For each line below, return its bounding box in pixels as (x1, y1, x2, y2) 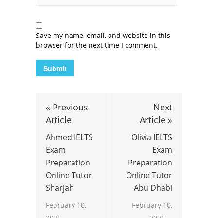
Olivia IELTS (131, 131, 172, 143)
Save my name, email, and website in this (36, 30, 170, 40)
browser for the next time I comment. (36, 40, 158, 50)
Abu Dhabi (134, 182, 172, 193)
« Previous (46, 101, 88, 113)
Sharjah (46, 182, 74, 193)
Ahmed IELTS (46, 131, 93, 143)
